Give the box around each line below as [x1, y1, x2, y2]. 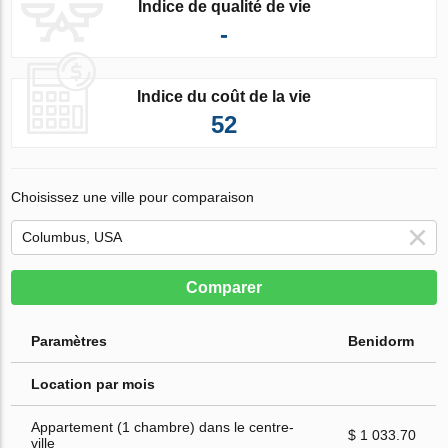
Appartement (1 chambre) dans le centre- [31, 418, 295, 435]
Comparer [186, 278, 262, 296]
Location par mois [31, 375, 156, 392]
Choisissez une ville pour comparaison [11, 188, 255, 205]
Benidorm [348, 332, 415, 349]
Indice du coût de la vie [137, 87, 311, 105]
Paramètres [31, 332, 108, 349]
